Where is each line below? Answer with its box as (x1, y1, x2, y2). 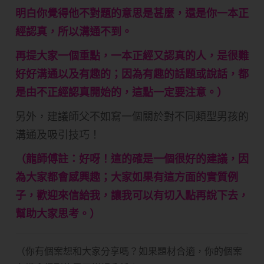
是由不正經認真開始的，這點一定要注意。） (15, 85, 227, 100)
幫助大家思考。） (15, 207, 100, 221)
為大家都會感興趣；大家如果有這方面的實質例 (15, 170, 238, 184)
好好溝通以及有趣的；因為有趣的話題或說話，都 (15, 67, 249, 81)
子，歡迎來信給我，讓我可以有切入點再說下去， (15, 189, 249, 203)
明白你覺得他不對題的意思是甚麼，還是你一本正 (15, 6, 249, 21)
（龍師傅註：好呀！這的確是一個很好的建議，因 (15, 152, 249, 166)
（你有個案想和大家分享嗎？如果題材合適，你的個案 (16, 245, 242, 258)
